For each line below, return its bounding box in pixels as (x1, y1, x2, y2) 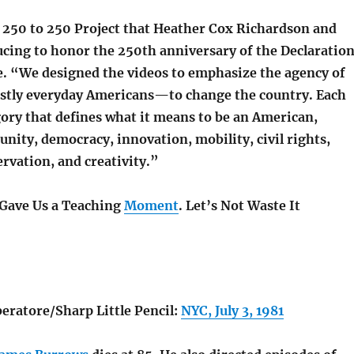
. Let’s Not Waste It (178, 198, 300, 214)
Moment (123, 198, 179, 214)
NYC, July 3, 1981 (180, 303, 284, 319)
